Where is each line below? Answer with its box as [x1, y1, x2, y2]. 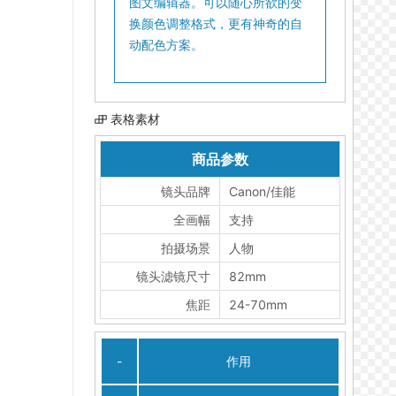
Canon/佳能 [229, 184, 295, 199]
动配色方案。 [129, 37, 203, 52]
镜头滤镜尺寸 [136, 269, 210, 284]
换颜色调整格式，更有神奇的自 [129, 16, 302, 31]
